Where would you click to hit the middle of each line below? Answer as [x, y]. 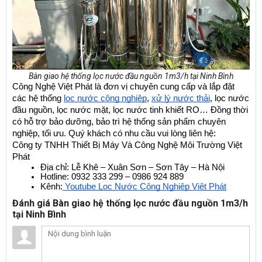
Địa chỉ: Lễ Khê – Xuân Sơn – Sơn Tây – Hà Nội [132, 167]
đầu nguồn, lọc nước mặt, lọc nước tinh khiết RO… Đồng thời [130, 110]
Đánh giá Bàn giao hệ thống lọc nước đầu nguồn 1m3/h [130, 203]
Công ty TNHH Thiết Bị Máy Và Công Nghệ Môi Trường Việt [127, 145]
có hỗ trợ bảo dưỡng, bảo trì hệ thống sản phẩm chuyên [119, 121]
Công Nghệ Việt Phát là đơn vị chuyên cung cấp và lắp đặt [123, 86]
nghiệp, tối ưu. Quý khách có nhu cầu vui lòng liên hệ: [114, 133]
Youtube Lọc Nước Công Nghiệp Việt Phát [144, 186]
